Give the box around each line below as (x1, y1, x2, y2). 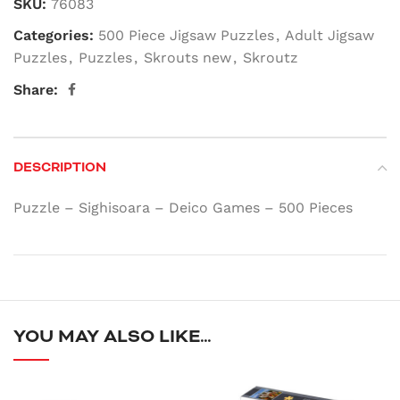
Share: (13, 80, 58, 98)
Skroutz (243, 49, 298, 66)
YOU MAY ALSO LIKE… (13, 325, 212, 348)
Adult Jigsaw (285, 27, 374, 44)
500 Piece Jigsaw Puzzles (98, 27, 274, 44)
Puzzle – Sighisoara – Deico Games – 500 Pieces (13, 199, 353, 216)
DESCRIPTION (13, 159, 106, 176)
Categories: (13, 27, 94, 44)
